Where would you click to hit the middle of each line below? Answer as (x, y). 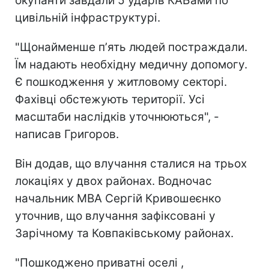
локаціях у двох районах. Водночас (113, 181)
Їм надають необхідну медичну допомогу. (131, 64)
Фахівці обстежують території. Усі (110, 99)
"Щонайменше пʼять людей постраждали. (131, 47)
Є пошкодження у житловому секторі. (121, 82)
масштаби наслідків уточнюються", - (117, 116)
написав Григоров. (67, 134)
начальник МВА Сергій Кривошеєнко (118, 198)
